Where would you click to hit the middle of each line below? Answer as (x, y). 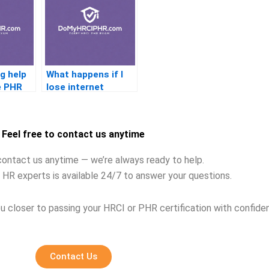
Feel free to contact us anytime (73, 134)
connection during (87, 100)
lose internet (75, 87)
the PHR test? (77, 113)
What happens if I (85, 75)
